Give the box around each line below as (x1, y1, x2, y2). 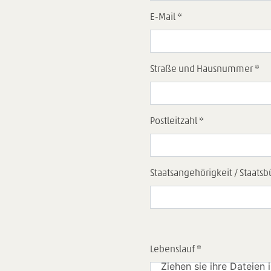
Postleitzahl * (150, 116, 204, 126)
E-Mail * (150, 12, 182, 22)
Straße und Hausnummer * (150, 64, 260, 74)
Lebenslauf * (150, 244, 201, 255)
